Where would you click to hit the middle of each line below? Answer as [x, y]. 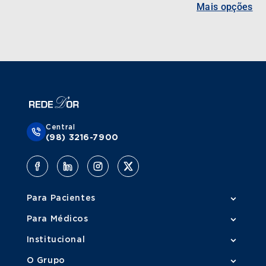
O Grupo [46, 260]
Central [60, 127]
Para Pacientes [61, 198]
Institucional [56, 240]
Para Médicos [57, 219]
